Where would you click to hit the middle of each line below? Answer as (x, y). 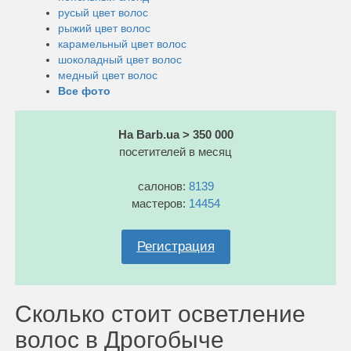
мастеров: (160, 203)
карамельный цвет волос (122, 43)
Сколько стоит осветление (160, 313)
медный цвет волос (108, 75)
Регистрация (175, 246)
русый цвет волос (103, 12)
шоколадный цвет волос (120, 59)
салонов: (163, 186)
